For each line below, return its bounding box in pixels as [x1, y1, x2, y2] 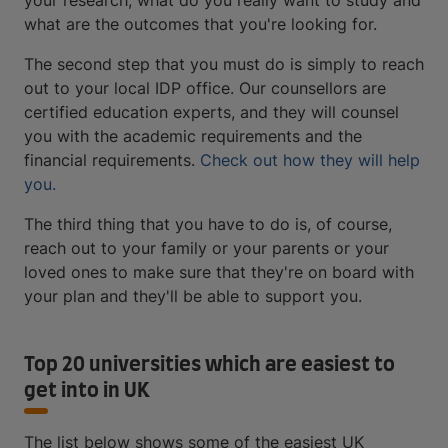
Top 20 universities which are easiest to [24, 355, 395, 375]
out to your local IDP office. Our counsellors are [24, 78, 386, 98]
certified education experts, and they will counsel [24, 102, 399, 122]
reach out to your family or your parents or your [24, 238, 389, 258]
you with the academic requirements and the [24, 126, 362, 146]
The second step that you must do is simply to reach [24, 54, 424, 74]
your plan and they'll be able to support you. [24, 286, 362, 306]
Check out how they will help [200, 150, 420, 170]
